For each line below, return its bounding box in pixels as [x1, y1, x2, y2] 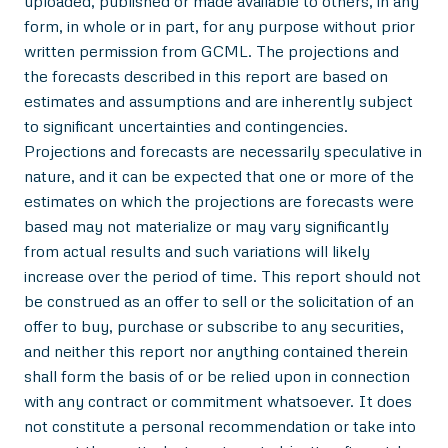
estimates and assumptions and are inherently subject [24, 90, 413, 111]
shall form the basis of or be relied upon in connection [24, 365, 410, 386]
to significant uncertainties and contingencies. [24, 115, 348, 136]
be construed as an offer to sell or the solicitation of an [24, 290, 414, 311]
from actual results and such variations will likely [24, 240, 370, 261]
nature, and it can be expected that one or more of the [24, 165, 414, 186]
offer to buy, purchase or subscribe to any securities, [24, 315, 404, 336]
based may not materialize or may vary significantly [24, 215, 389, 236]
